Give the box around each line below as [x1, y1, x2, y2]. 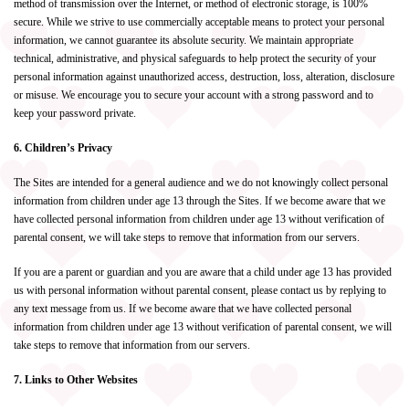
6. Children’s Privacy [14, 142, 112, 154]
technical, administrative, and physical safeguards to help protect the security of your [14, 52, 376, 65]
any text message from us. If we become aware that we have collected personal [14, 302, 351, 315]
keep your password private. [14, 107, 136, 120]
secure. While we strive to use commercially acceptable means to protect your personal [14, 16, 384, 28]
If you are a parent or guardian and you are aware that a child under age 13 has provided [14, 266, 392, 278]
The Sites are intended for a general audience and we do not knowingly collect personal [14, 176, 388, 189]
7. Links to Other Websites [14, 373, 138, 386]
